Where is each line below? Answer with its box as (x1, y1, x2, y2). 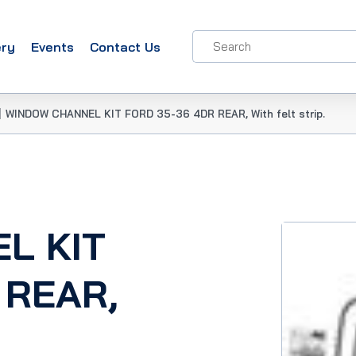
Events (31, 38, 74, 55)
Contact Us (90, 38, 161, 55)
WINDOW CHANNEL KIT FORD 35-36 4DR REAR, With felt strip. (6, 107, 325, 120)
